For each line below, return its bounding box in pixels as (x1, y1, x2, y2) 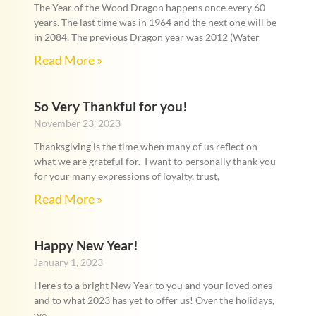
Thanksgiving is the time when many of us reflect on (33, 140, 257, 153)
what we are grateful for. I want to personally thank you (33, 155, 276, 168)
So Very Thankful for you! (33, 98, 188, 115)
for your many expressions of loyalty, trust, (33, 170, 219, 183)
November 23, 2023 (33, 117, 121, 130)
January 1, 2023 (33, 256, 103, 269)
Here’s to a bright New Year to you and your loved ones (33, 279, 272, 292)
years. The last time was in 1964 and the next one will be (33, 16, 276, 29)
